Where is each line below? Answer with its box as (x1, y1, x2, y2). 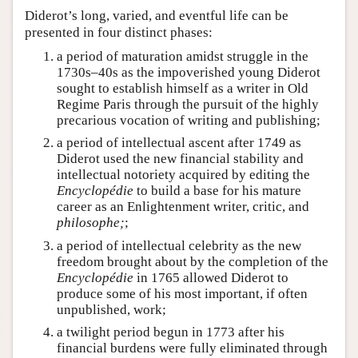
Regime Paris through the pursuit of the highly (57, 97, 319, 113)
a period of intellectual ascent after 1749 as (57, 135, 301, 151)
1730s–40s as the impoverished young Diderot (57, 65, 320, 81)
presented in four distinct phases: (25, 25, 213, 41)
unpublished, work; (57, 301, 166, 317)
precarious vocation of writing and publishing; (57, 113, 320, 129)
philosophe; (57, 215, 125, 231)
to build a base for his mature (133, 183, 301, 199)
